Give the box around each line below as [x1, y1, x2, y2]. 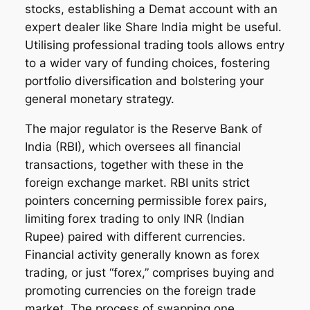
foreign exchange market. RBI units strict [24, 176, 250, 190]
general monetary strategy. [24, 92, 174, 107]
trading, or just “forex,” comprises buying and [24, 266, 275, 280]
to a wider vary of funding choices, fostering [24, 56, 270, 71]
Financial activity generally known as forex [24, 248, 259, 262]
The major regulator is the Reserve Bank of [24, 122, 262, 136]
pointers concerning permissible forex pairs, [24, 194, 267, 208]
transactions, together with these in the [24, 158, 244, 172]
